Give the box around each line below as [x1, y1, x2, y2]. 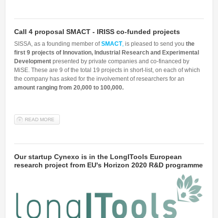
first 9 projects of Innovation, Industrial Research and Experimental [14, 49, 199, 56]
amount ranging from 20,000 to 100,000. [14, 84, 124, 91]
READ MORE [25, 117, 54, 123]
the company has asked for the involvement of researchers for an [14, 75, 184, 83]
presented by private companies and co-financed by [53, 58, 189, 65]
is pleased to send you [124, 40, 184, 48]
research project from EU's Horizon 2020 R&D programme [14, 161, 203, 169]
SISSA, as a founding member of [14, 40, 100, 48]
